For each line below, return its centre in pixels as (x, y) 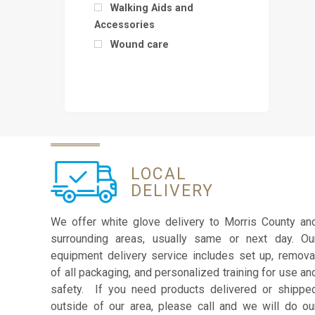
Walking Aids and (152, 8)
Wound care (140, 44)
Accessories (124, 25)
